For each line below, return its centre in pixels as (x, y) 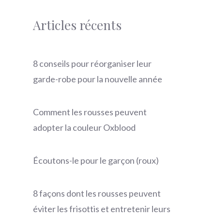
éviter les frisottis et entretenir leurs (102, 209)
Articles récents (77, 25)
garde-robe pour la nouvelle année (98, 79)
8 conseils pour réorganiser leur (92, 64)
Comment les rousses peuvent (90, 112)
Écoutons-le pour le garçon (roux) (96, 161)
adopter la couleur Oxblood (84, 128)
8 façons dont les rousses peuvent (97, 194)
